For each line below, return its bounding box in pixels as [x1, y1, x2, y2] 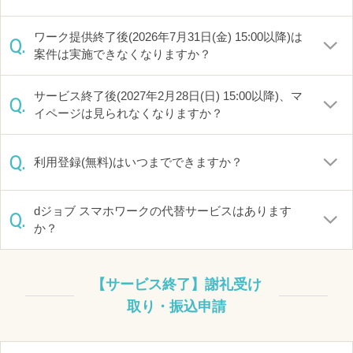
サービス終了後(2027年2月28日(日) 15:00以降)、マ [34, 89, 303, 102]
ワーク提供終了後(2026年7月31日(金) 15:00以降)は [34, 30, 303, 43]
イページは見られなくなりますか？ [34, 106, 223, 120]
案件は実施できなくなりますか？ [34, 47, 211, 61]
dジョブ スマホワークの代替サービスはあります [34, 204, 292, 217]
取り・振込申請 [127, 299, 226, 314]
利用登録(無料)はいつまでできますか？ [34, 155, 243, 169]
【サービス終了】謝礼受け [91, 277, 262, 292]
